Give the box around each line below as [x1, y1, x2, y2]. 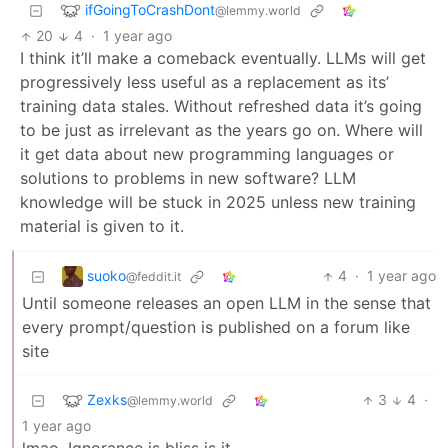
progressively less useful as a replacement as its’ [20, 72, 389, 93]
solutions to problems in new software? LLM [20, 168, 356, 189]
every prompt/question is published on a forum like [22, 317, 410, 338]
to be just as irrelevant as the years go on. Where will [20, 120, 423, 141]
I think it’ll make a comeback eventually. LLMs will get [20, 48, 426, 69]
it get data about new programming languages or [20, 144, 394, 165]
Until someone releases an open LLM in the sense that [22, 293, 431, 314]
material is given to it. [20, 216, 184, 237]
